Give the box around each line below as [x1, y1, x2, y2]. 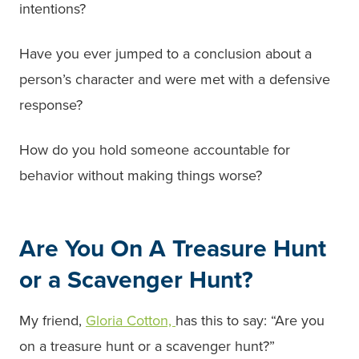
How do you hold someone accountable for [19, 140, 290, 159]
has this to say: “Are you [175, 311, 325, 329]
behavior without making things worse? [19, 166, 262, 184]
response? [19, 95, 83, 114]
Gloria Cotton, [86, 311, 175, 329]
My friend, [19, 311, 86, 329]
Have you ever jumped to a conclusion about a [19, 44, 312, 63]
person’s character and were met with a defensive [19, 70, 330, 88]
